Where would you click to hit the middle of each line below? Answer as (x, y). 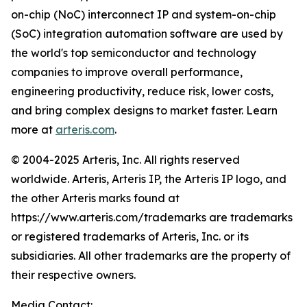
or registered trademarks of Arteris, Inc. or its (130, 236)
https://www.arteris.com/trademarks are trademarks (152, 217)
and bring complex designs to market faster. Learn (144, 110)
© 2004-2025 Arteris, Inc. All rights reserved (125, 160)
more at (33, 130)
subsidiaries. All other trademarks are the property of (151, 256)
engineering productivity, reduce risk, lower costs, (142, 91)
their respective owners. (73, 275)
